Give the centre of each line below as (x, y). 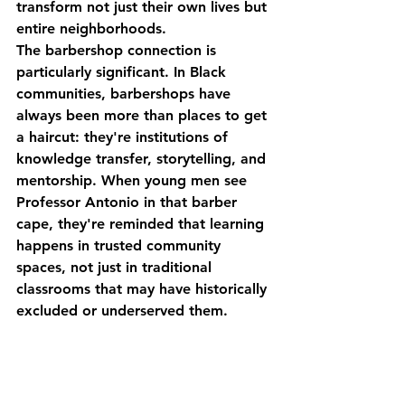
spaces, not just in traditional (116, 267)
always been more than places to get (144, 115)
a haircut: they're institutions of (124, 137)
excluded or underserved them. (122, 310)
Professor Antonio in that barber (129, 202)
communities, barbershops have (126, 93)
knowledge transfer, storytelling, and (143, 158)
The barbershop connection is (118, 50)
